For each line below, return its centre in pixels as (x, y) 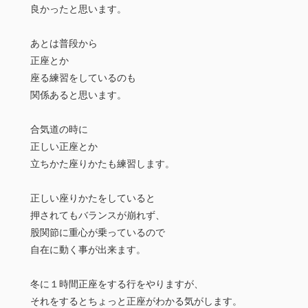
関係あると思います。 (78, 95)
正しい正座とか (64, 147)
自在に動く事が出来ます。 (88, 250)
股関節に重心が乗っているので (98, 233)
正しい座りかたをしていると (93, 198)
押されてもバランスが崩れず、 (98, 216)
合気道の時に (59, 130)
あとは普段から (64, 44)
